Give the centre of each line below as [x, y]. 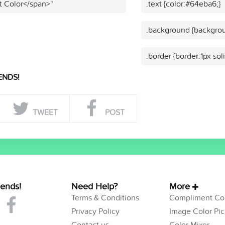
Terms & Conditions [105, 198]
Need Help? [94, 186]
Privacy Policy [95, 211]
